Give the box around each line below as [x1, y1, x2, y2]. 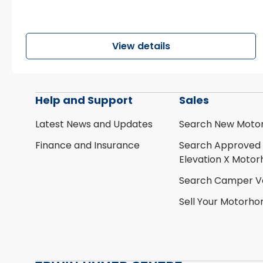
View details [112, 39, 170, 53]
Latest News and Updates [35, 117, 153, 131]
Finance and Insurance [35, 139, 140, 153]
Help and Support [35, 93, 133, 108]
